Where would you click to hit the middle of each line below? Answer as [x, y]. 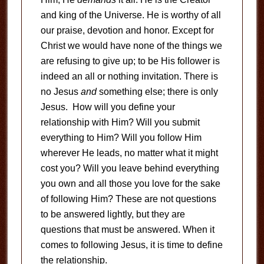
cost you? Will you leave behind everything [130, 168]
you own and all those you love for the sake [130, 184]
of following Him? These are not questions [128, 199]
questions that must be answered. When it [127, 230]
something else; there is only [157, 92]
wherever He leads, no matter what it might [129, 153]
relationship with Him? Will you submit [120, 122]
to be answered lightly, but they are [113, 214]
